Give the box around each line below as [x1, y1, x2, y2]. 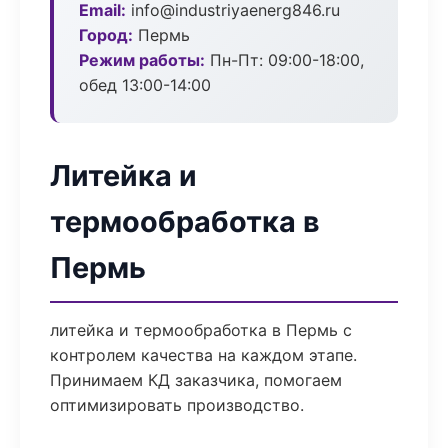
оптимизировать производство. [50, 395, 304, 415]
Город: [79, 25, 133, 45]
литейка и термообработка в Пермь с [50, 320, 352, 340]
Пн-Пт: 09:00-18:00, [205, 50, 364, 70]
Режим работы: [79, 50, 205, 70]
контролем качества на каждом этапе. [50, 345, 357, 365]
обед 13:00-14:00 [79, 75, 211, 95]
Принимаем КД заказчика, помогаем [50, 370, 342, 390]
